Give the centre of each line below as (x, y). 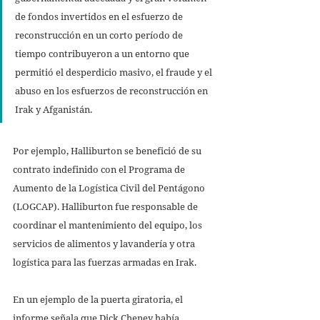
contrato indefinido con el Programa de (100, 169)
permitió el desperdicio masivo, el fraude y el (115, 72)
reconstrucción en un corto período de (100, 35)
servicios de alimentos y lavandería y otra (105, 243)
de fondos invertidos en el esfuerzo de (100, 16)
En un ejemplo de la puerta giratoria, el (99, 299)
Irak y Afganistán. (55, 109)
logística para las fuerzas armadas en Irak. (106, 262)
